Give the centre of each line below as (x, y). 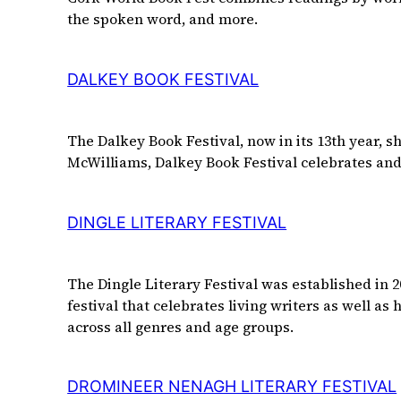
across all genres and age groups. (181, 326)
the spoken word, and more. (163, 18)
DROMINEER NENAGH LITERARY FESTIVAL (232, 387)
